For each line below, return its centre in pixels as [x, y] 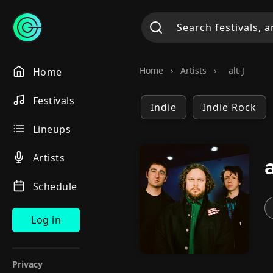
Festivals [53, 101]
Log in [46, 220]
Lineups [51, 129]
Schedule [55, 186]
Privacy [27, 264]
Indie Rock [230, 107]
